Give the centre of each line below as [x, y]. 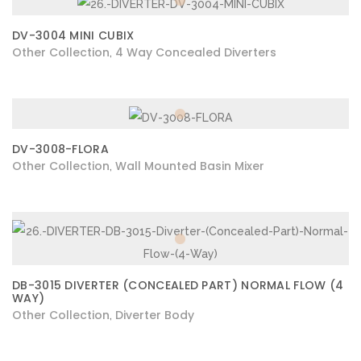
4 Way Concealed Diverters [196, 53]
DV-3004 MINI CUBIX [73, 36]
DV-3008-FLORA [60, 149]
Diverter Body [155, 315]
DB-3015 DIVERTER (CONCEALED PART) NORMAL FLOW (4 [178, 286]
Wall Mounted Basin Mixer [190, 166]
